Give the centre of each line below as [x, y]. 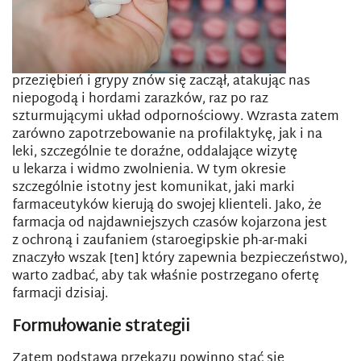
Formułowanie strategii [101, 327]
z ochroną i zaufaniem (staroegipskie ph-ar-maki [160, 241]
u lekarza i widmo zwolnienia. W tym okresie [149, 170]
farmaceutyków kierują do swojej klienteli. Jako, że [167, 206]
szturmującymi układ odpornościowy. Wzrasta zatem [176, 117]
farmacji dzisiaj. [60, 295]
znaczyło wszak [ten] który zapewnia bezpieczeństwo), [180, 259]
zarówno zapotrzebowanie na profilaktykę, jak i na [167, 135]
